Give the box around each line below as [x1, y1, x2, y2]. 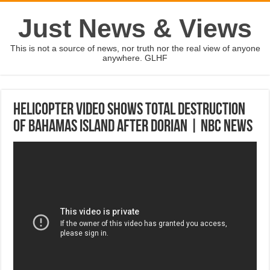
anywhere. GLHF [102, 53, 168, 63]
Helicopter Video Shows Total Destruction [13, 102, 246, 119]
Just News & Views [18, 14, 252, 43]
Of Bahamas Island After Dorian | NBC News [13, 119, 253, 136]
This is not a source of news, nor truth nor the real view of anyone [10, 43, 260, 53]
